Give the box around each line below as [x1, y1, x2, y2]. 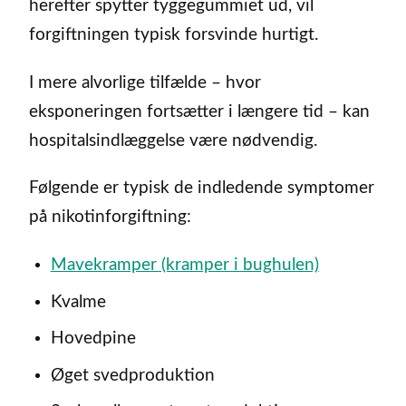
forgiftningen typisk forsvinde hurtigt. [29, 25, 318, 43]
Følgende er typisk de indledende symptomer [29, 179, 374, 198]
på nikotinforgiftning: [29, 208, 191, 227]
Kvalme [50, 293, 106, 311]
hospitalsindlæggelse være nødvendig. [29, 131, 317, 150]
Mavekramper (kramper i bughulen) [50, 256, 319, 275]
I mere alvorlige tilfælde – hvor [29, 73, 261, 92]
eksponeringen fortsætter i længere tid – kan [29, 102, 370, 121]
